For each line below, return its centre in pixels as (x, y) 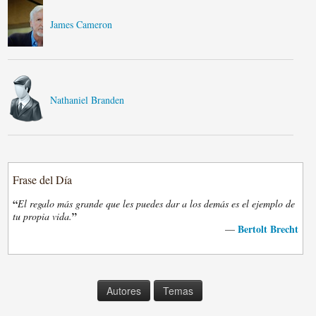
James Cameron (81, 24)
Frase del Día (43, 180)
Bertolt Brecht (268, 229)
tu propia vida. (43, 216)
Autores (124, 291)
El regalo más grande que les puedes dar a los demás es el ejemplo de (157, 203)
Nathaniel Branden (87, 100)
